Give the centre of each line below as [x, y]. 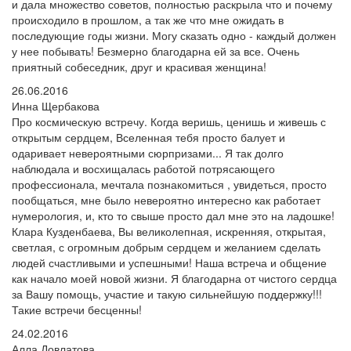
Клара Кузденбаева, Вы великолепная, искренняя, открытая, [169, 231]
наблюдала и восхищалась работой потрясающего [143, 168]
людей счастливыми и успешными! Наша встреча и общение [169, 262]
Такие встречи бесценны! [77, 309]
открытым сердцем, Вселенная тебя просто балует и [148, 137]
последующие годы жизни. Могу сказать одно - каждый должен [174, 35]
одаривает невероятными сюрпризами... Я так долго [148, 153]
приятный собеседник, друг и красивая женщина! [139, 67]
